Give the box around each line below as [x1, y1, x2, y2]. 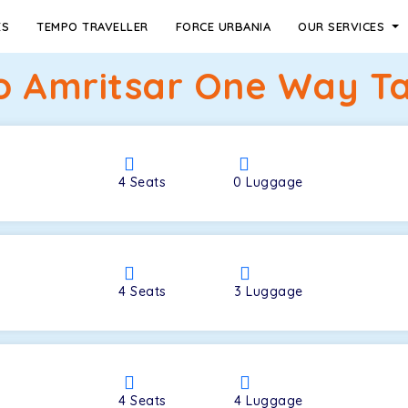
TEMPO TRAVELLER [36, 19, 148, 34]
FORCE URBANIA [175, 19, 271, 34]
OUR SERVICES [298, 19, 389, 34]
